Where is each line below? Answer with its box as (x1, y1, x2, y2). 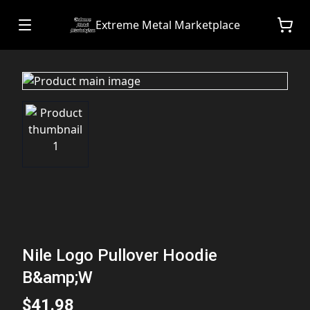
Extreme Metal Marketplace (95, 17, 241, 33)
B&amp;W (22, 267, 93, 287)
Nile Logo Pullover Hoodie (22, 245, 217, 265)
